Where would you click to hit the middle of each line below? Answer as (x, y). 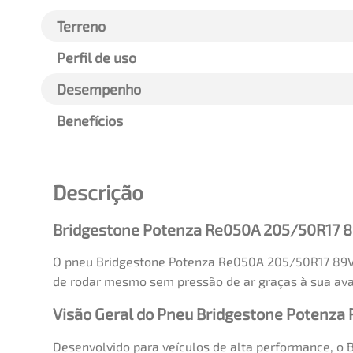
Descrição (98, 191)
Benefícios (90, 120)
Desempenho (99, 89)
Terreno (81, 26)
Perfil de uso (97, 57)
